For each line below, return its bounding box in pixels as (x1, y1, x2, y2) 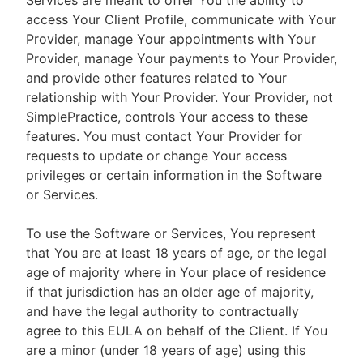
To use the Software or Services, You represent (26, 225, 316, 241)
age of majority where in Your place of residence (26, 264, 326, 280)
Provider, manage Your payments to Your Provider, (26, 50, 337, 66)
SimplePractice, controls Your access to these (26, 109, 308, 125)
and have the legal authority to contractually (26, 303, 299, 319)
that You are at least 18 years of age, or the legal (26, 245, 327, 261)
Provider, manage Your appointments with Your (26, 31, 316, 47)
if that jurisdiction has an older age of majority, (26, 284, 314, 300)
